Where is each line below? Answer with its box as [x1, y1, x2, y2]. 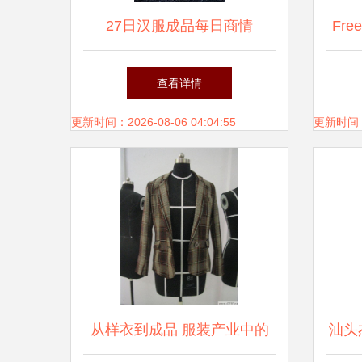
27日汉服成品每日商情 [106, 18, 253, 34]
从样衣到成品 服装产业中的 [90, 322, 269, 338]
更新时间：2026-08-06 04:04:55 [71, 116, 236, 128]
